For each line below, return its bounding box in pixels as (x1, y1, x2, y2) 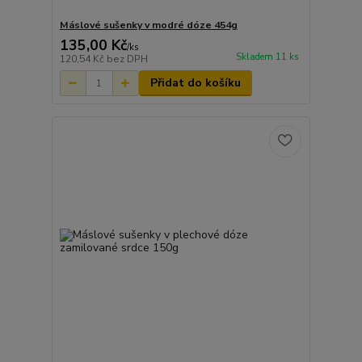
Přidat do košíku (149, 75, 241, 91)
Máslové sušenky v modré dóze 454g (59, 19, 238, 32)
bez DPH (106, 53, 148, 66)
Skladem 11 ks (235, 51, 299, 64)
